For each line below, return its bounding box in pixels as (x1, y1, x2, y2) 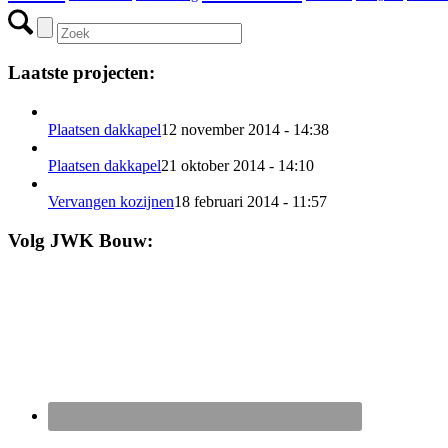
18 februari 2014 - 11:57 (174, 193, 327, 211)
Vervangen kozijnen (48, 193, 174, 211)
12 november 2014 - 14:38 (161, 121, 329, 139)
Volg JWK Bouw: (8, 229, 153, 251)
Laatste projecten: (8, 62, 155, 84)
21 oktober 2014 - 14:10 (161, 157, 314, 175)
